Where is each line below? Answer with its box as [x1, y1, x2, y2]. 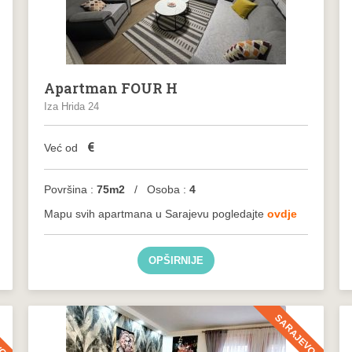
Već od [43, 141, 81, 154]
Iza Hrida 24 [43, 101, 99, 112]
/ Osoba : [127, 183, 189, 196]
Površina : [43, 183, 97, 196]
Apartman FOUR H [43, 79, 178, 97]
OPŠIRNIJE [148, 255, 203, 266]
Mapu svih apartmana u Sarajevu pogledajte [43, 207, 267, 220]
